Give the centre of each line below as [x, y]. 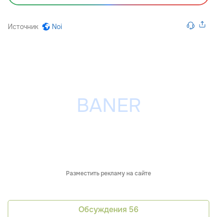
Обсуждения [104, 210]
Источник [23, 26]
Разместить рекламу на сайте [108, 173]
